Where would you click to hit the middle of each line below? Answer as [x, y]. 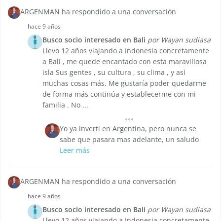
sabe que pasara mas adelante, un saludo [129, 140]
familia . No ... [65, 105]
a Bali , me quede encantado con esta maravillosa [125, 62]
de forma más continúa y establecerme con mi [119, 94]
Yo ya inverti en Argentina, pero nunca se [128, 129]
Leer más [75, 150]
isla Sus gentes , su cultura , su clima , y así [114, 73]
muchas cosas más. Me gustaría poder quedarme [124, 83]
